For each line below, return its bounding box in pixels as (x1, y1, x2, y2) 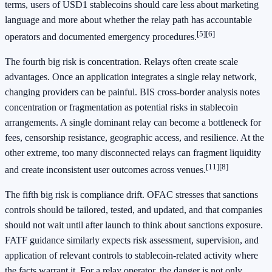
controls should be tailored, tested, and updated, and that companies (5, 205, 262, 216)
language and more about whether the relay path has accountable (5, 14, 252, 25)
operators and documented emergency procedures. (5, 32, 197, 42)
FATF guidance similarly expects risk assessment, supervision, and (5, 235, 259, 246)
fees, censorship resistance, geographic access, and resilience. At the (5, 132, 264, 143)
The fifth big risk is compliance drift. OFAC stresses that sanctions (5, 189, 258, 200)
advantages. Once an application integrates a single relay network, (5, 72, 257, 82)
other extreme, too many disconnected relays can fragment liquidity (5, 148, 261, 158)
